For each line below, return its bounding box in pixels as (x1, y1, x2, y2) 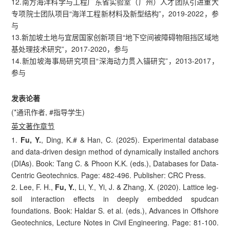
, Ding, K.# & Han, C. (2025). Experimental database (41, 134, 219, 145)
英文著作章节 (11, 120, 55, 131)
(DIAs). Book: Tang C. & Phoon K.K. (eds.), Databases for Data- (11, 158, 219, 168)
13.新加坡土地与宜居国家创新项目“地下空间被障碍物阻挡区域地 (11, 31, 219, 42)
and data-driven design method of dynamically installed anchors (11, 146, 219, 157)
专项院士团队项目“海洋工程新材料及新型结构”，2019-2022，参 (11, 8, 219, 18)
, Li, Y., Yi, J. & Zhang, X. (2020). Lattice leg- (74, 181, 219, 192)
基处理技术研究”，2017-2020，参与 (11, 43, 129, 54)
